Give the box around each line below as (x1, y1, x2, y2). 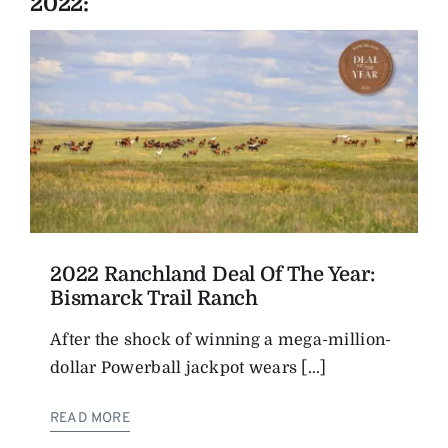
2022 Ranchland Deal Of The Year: (50, 262, 375, 286)
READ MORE (50, 409, 130, 427)
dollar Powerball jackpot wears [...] (50, 358, 327, 377)
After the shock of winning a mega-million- (50, 330, 392, 349)
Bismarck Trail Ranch (50, 286, 259, 310)
